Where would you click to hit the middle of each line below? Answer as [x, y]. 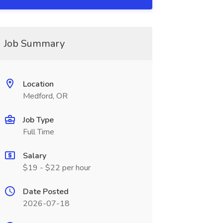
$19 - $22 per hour [56, 168]
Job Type [38, 120]
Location [38, 84]
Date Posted [46, 192]
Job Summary [34, 44]
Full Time [38, 132]
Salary [34, 156]
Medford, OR [45, 96]
